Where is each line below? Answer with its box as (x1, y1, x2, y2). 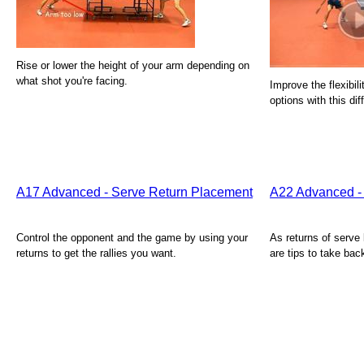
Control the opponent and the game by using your (16, 232, 248, 244)
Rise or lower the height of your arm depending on (16, 59, 249, 71)
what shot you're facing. (16, 75, 128, 87)
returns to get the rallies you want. (16, 247, 176, 259)
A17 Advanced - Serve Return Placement (16, 185, 253, 199)
